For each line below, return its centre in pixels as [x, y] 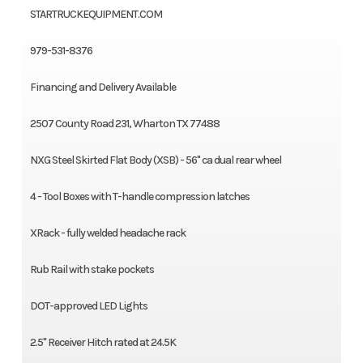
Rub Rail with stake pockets [92, 270]
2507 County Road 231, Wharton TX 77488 [124, 124]
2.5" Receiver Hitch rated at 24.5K [102, 343]
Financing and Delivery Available [102, 88]
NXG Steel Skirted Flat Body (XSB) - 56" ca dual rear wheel [155, 160]
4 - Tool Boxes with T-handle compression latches [139, 197]
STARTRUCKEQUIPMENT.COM [96, 15]
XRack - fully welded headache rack [107, 233]
